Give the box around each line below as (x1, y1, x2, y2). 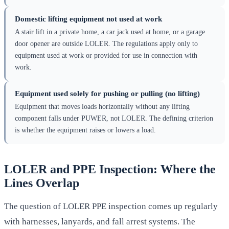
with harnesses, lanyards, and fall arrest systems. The (4, 216, 195, 226)
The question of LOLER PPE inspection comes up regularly (4, 201, 218, 211)
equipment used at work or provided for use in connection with (15, 51, 197, 60)
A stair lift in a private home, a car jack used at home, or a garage (15, 28, 205, 36)
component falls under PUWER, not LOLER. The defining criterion (15, 114, 213, 123)
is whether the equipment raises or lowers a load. (15, 126, 156, 134)
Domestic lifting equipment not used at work (15, 15, 162, 24)
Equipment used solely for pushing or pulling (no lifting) (15, 89, 200, 98)
